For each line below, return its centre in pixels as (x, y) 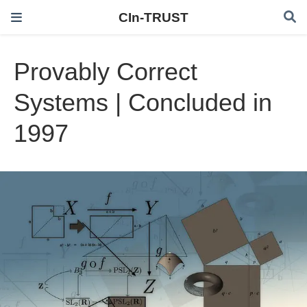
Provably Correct (106, 72)
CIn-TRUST (153, 17)
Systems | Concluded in (143, 103)
